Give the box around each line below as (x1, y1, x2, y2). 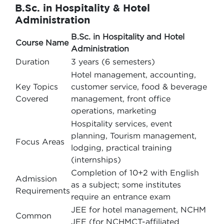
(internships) (71, 155, 121, 164)
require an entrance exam (71, 192, 170, 201)
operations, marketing (71, 106, 156, 115)
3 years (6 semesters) (71, 57, 155, 66)
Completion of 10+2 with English (71, 168, 199, 177)
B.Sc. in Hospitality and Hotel (71, 32, 184, 41)
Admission (15, 174, 57, 183)
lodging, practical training (71, 143, 172, 152)
